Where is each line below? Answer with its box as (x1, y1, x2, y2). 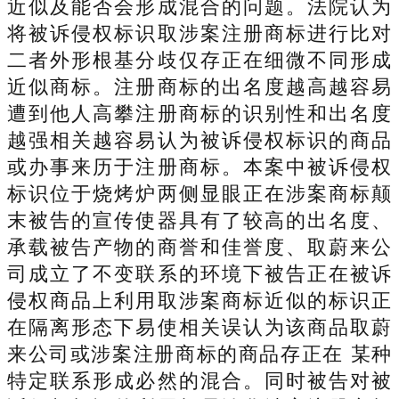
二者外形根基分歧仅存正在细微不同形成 (7, 48, 392, 71)
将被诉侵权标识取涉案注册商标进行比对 (7, 21, 392, 45)
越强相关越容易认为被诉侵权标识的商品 (7, 128, 392, 151)
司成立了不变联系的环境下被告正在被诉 (7, 262, 392, 285)
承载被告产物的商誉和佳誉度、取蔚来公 (7, 235, 392, 258)
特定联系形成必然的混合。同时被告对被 (7, 369, 392, 392)
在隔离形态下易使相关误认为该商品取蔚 (7, 315, 392, 338)
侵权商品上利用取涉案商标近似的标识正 (7, 289, 392, 312)
